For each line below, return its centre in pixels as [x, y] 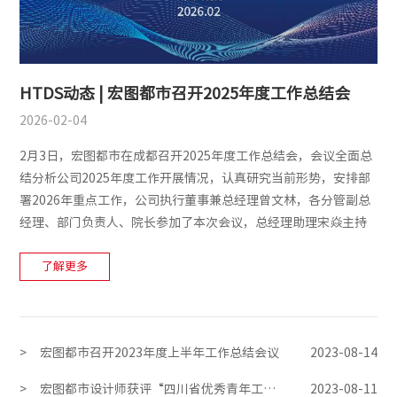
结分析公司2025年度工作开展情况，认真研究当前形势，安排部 [195, 178]
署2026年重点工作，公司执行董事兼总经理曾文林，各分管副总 [195, 200]
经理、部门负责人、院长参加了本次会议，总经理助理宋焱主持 [194, 222]
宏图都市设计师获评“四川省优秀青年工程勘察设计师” [270, 389]
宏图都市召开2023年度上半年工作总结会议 [160, 352]
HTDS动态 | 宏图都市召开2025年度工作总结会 [185, 93]
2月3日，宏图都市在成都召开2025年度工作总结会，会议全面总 [196, 156]
